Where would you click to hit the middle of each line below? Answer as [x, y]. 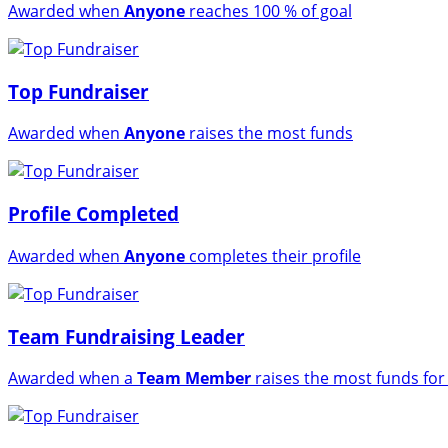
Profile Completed [93, 214]
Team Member [194, 378]
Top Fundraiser [78, 91]
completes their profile [273, 255]
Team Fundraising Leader [126, 336]
